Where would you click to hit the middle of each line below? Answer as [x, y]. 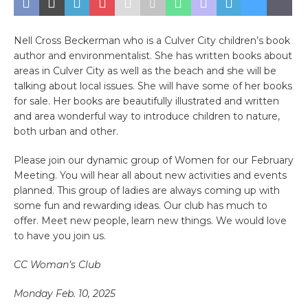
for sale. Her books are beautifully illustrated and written [146, 101]
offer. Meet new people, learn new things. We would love [150, 220]
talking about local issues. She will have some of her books [153, 86]
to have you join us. [60, 235]
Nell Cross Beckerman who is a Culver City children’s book [152, 40]
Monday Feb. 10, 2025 [65, 293]
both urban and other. [66, 131]
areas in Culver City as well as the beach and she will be [145, 70]
